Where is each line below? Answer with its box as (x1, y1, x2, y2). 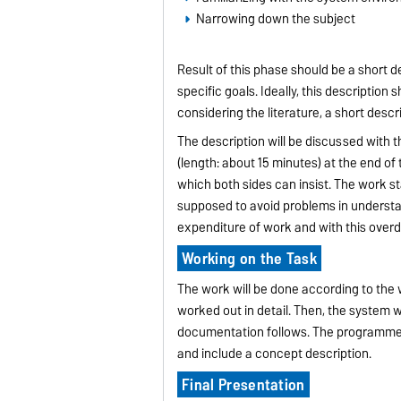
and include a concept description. (177, 343, 372, 365)
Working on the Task (181, 245, 318, 272)
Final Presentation (181, 371, 305, 398)
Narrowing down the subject (195, 7, 355, 30)
